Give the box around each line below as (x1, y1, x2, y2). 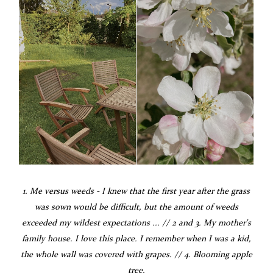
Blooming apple (193, 250, 252, 259)
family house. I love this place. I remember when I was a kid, (21, 234, 251, 243)
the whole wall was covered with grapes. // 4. (20, 250, 193, 259)
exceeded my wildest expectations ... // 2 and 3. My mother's (21, 218, 251, 227)
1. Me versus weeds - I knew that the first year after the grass (23, 186, 250, 196)
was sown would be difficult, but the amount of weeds (34, 202, 238, 211)
